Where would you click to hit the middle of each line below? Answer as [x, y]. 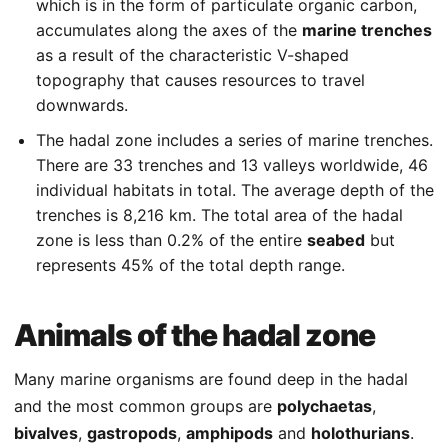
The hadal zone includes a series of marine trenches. [234, 140]
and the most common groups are [145, 406]
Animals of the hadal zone [194, 335]
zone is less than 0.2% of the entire [171, 240]
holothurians [360, 433]
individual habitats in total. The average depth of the [235, 190]
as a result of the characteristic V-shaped [192, 55]
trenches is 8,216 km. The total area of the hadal [219, 215]
